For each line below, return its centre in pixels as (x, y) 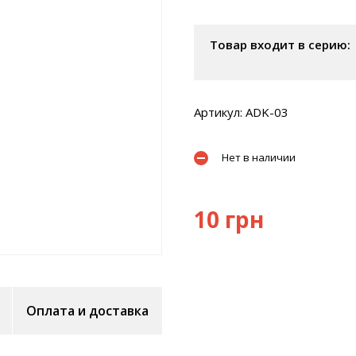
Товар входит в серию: (280, 44)
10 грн (229, 219)
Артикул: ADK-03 (241, 112)
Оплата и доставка (87, 311)
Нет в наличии (259, 157)
